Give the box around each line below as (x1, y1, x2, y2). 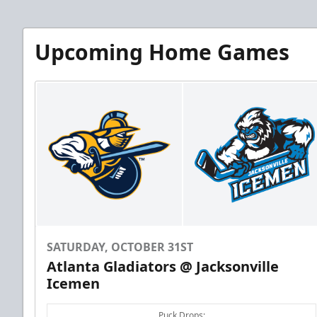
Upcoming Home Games (35, 37, 289, 67)
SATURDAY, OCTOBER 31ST (47, 239, 193, 255)
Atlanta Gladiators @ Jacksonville (47, 257, 279, 277)
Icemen (47, 274, 100, 294)
